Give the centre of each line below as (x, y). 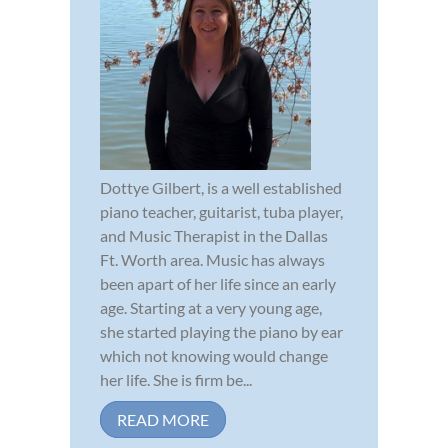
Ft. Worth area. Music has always (212, 260)
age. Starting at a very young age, (211, 308)
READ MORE (163, 420)
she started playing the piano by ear (221, 332)
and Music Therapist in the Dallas (214, 236)
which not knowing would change (214, 356)
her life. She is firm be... (176, 380)
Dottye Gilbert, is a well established (221, 188)
